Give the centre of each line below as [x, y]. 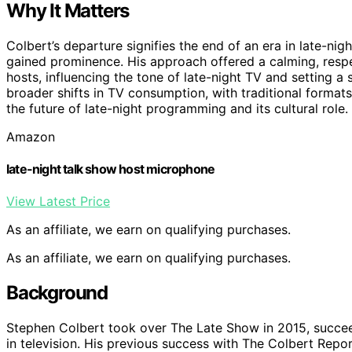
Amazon [31, 136]
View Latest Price [58, 202]
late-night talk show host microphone [111, 169]
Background [57, 293]
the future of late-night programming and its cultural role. [177, 108]
